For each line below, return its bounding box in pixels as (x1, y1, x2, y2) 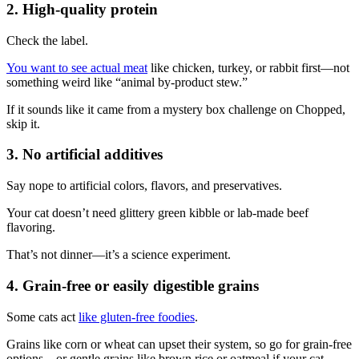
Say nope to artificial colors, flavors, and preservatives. (6, 179, 282, 193)
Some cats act (6, 309, 79, 324)
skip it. (6, 116, 40, 131)
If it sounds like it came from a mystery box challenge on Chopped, (6, 102, 345, 116)
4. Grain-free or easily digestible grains (6, 276, 259, 294)
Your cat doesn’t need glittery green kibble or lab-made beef (6, 206, 309, 220)
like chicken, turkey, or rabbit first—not (147, 60, 349, 75)
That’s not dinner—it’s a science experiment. (6, 248, 231, 262)
